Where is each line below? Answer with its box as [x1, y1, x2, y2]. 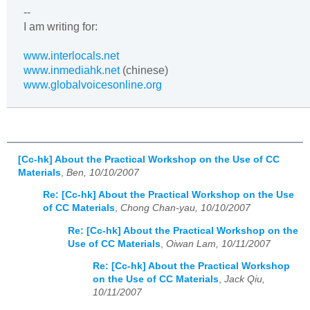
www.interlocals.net [24, 49, 119, 62]
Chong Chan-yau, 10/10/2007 [120, 203, 250, 214]
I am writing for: [24, 20, 98, 33]
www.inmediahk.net [24, 64, 120, 76]
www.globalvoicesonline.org [24, 78, 162, 91]
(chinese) [120, 64, 168, 76]
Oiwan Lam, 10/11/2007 [166, 238, 271, 249]
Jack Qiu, [224, 274, 265, 285]
